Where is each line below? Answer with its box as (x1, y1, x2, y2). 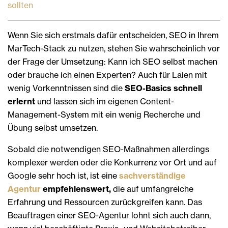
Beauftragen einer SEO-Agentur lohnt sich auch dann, (8, 210, 211, 220)
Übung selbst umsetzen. (8, 122, 98, 133)
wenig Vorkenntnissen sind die (8, 82, 125, 93)
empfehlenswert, (41, 183, 113, 194)
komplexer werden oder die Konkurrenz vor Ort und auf (8, 157, 217, 167)
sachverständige (119, 170, 186, 181)
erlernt (8, 96, 35, 106)
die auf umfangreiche (113, 183, 193, 194)
